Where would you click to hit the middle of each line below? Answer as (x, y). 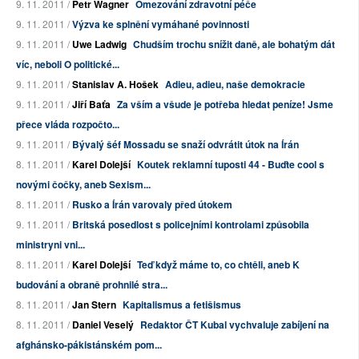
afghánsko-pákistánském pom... (89, 345)
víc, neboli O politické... (68, 65)
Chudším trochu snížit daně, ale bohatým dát (234, 44)
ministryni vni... (50, 245)
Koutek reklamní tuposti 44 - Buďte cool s (231, 165)
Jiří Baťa (91, 105)
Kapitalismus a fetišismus (182, 305)
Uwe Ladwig (99, 44)
